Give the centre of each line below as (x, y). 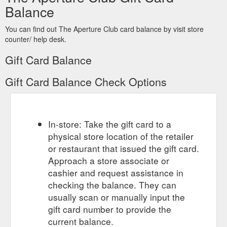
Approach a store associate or (109, 160)
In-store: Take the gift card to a (110, 124)
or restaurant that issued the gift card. (124, 148)
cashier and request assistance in (116, 172)
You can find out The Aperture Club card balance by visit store (104, 29)
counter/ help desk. (36, 39)
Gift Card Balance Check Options (86, 81)
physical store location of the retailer (121, 136)
